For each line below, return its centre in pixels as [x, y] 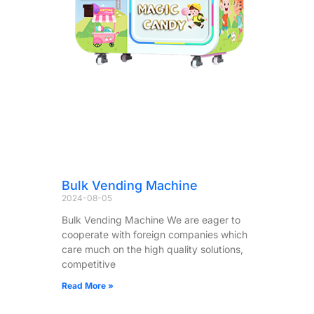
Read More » [88, 285]
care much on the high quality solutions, [152, 249]
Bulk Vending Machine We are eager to [151, 219]
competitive [89, 264]
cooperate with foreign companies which [155, 234]
